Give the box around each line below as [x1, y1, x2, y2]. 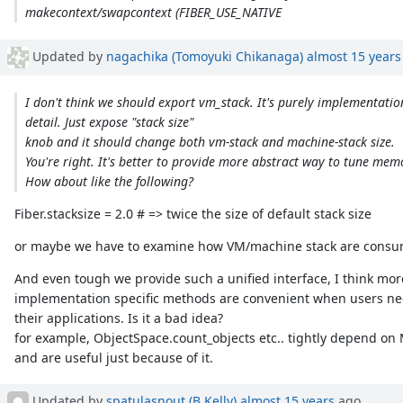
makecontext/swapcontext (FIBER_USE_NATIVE [24, 4, 282, 22]
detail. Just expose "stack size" [24, 112, 193, 130]
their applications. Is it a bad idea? [14, 309, 224, 327]
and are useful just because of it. [14, 348, 214, 366]
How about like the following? [24, 172, 193, 190]
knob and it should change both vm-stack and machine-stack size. [24, 132, 395, 150]
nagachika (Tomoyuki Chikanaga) [106, 47, 303, 65]
